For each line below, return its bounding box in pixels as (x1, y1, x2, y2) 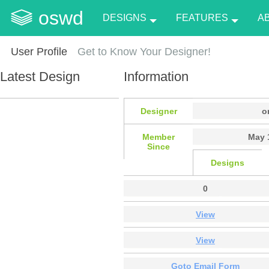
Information (124, 68, 189, 84)
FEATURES (175, 13, 228, 23)
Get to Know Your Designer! (77, 46, 211, 58)
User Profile (10, 46, 67, 58)
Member (142, 131, 175, 142)
